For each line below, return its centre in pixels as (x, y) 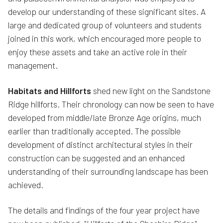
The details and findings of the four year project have (104, 210)
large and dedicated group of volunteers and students (105, 25)
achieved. (26, 185)
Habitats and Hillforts (50, 91)
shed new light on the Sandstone (151, 91)
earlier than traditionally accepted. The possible (94, 131)
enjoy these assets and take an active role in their (98, 52)
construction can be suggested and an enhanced (96, 158)
